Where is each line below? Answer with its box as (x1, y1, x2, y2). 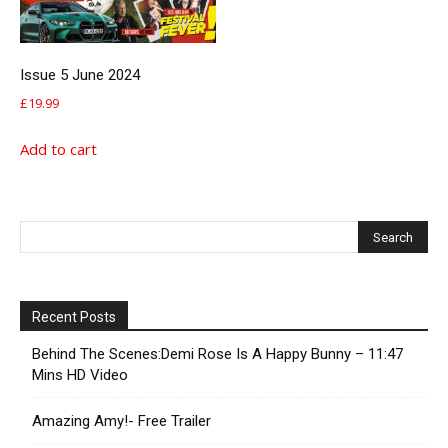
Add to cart (20, 138, 97, 159)
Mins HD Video (32, 365, 128, 384)
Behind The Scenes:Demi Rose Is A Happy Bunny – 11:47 (32, 344, 403, 363)
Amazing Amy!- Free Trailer (32, 411, 211, 430)
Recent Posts (32, 308, 116, 325)
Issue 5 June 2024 (20, 65, 140, 84)
